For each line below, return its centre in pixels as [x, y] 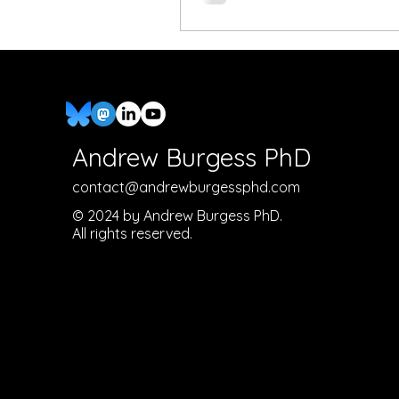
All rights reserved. [133, 233]
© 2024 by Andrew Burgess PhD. [178, 216]
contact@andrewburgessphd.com [187, 187]
